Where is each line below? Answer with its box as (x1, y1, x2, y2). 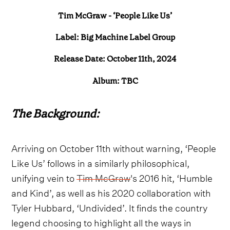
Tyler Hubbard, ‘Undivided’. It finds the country (11, 199, 208, 215)
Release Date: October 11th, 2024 (53, 53, 177, 65)
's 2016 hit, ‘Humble (130, 169, 213, 185)
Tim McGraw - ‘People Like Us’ (58, 10, 172, 21)
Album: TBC (92, 75, 138, 86)
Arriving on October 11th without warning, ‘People (11, 140, 217, 155)
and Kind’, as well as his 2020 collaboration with (11, 184, 212, 200)
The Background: (11, 106, 100, 122)
